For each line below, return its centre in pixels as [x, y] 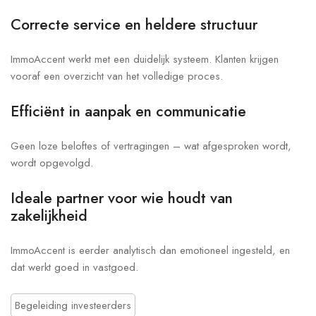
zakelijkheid [49, 215]
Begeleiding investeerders [73, 305]
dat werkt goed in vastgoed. [74, 267]
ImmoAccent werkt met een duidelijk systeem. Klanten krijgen [145, 59]
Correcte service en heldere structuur [134, 24]
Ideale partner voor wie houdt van [122, 197]
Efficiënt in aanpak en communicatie [128, 111]
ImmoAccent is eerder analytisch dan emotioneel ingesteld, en [150, 250]
